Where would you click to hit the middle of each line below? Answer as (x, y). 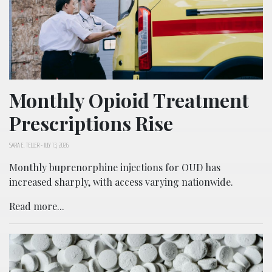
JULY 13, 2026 (56, 144)
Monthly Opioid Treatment (129, 100)
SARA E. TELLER (24, 144)
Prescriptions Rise (91, 123)
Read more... (37, 206)
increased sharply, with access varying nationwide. (121, 182)
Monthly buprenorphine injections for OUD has (115, 167)
